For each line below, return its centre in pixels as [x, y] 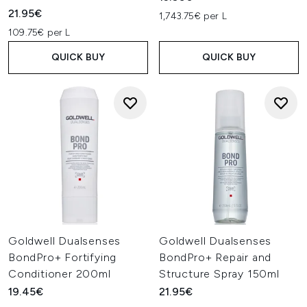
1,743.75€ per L [193, 16]
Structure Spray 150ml [219, 274]
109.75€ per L [39, 33]
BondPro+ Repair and [216, 257]
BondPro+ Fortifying [63, 257]
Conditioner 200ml [60, 274]
